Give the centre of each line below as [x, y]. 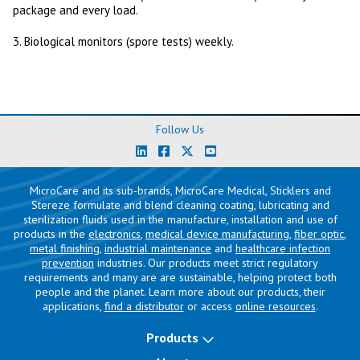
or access [209, 306]
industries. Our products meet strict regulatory [206, 263]
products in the [51, 234]
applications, [73, 306]
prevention [68, 263]
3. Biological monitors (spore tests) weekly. [123, 41]
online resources [275, 306]
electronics [115, 234]
